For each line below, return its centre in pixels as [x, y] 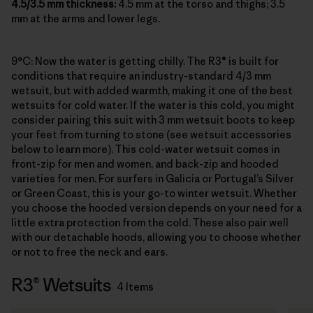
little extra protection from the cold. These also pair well [150, 223]
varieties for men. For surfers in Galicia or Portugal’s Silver [153, 179]
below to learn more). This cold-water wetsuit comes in [145, 150]
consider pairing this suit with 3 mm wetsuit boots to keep [153, 120]
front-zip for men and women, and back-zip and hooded [145, 164]
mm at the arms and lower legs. [86, 19]
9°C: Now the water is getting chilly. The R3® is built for [145, 61]
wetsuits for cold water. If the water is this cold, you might [153, 105]
